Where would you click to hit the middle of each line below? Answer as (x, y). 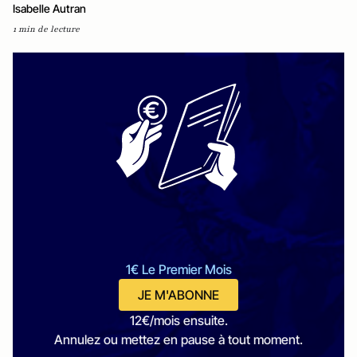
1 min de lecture (46, 29)
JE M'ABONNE (178, 294)
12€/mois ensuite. (178, 320)
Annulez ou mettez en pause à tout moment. (178, 339)
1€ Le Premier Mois (178, 269)
